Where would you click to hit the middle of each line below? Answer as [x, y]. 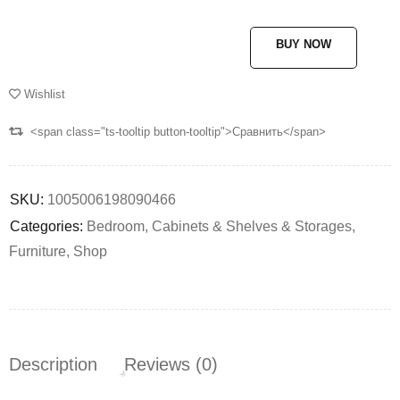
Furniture [37, 251]
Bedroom [116, 226]
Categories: [46, 226]
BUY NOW [304, 44]
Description [53, 364]
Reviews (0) [171, 364]
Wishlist [45, 94]
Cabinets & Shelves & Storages [252, 226]
